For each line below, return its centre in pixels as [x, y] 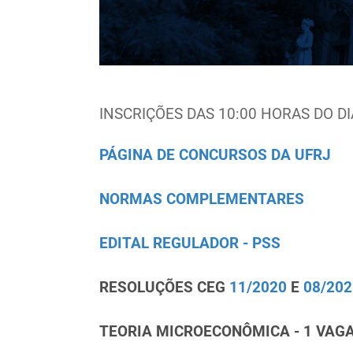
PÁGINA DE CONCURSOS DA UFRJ [215, 156]
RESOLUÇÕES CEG [164, 288]
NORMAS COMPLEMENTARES [201, 200]
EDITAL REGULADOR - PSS [190, 244]
